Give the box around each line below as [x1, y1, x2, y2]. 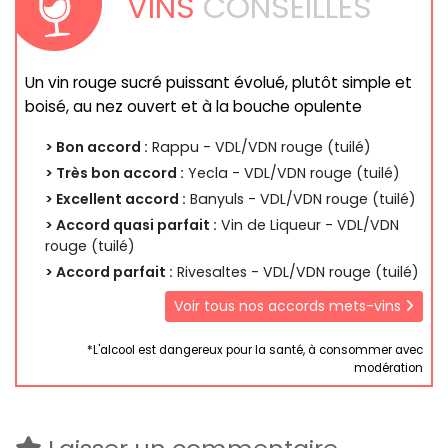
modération [354, 359, 423, 376]
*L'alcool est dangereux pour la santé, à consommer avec [87, 341, 423, 358]
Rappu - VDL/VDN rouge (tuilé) [148, 137, 371, 158]
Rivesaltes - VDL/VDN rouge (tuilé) [173, 262, 419, 283]
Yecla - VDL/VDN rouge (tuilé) [184, 163, 400, 184]
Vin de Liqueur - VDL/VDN [217, 215, 399, 236]
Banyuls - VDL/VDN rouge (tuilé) [186, 189, 416, 210]
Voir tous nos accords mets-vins [174, 296, 405, 317]
